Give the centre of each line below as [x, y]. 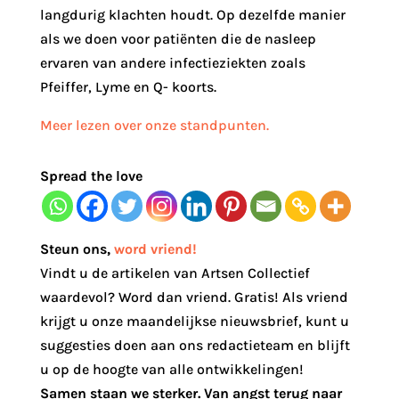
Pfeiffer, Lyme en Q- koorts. [128, 87]
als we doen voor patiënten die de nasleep [178, 39]
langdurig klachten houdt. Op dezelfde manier [192, 15]
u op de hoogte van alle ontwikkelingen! [171, 369]
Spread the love [91, 176]
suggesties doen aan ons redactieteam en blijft [195, 345]
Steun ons [73, 249]
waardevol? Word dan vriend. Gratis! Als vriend [194, 297]
